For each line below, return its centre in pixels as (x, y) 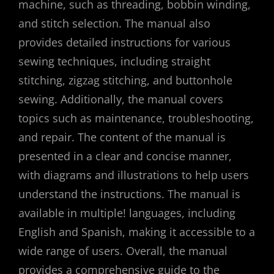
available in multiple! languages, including (127, 213)
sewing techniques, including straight (114, 61)
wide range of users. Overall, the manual (123, 250)
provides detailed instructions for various (124, 42)
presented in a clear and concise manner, (125, 156)
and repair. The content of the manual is (122, 137)
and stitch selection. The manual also (114, 23)
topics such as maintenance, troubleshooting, (136, 118)
